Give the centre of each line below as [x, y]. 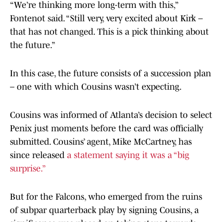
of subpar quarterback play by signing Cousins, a [104, 210]
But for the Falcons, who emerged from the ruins [106, 197]
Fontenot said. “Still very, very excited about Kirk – [106, 19]
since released [38, 155]
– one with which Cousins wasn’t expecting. [96, 87]
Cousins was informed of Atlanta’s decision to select [111, 115]
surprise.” [28, 169]
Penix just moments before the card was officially [107, 129]
